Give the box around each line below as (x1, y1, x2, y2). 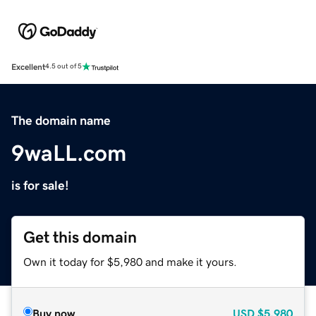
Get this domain (23, 229, 137, 245)
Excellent (11, 62, 45, 71)
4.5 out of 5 (45, 63, 82, 71)
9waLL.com (11, 141, 126, 164)
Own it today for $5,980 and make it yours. (23, 255, 237, 267)
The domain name (11, 114, 111, 127)
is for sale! (11, 178, 69, 192)
